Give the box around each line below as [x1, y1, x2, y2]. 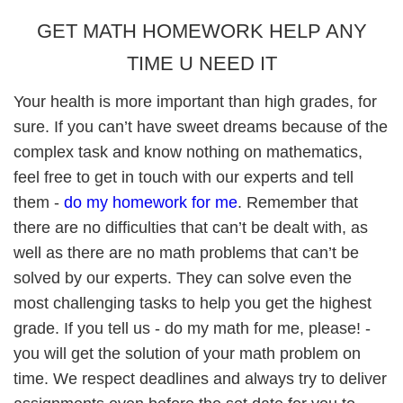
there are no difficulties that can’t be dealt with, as [13, 219, 368, 237]
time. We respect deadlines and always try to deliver [13, 370, 387, 388]
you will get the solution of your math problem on [13, 345, 361, 363]
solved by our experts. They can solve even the [13, 269, 352, 287]
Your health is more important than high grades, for [13, 93, 377, 111]
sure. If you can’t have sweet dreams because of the [13, 118, 388, 136]
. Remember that [237, 193, 358, 211]
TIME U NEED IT [126, 52, 277, 75]
